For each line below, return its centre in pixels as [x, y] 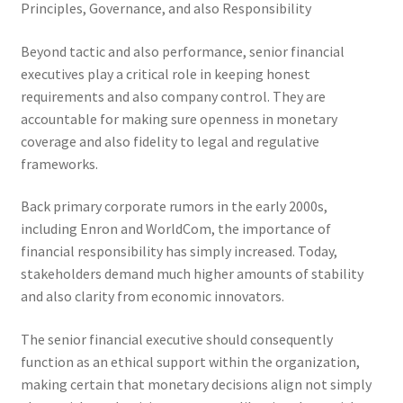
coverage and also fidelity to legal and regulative [170, 141]
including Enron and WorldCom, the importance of [175, 229]
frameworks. [59, 163]
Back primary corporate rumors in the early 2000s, [174, 206]
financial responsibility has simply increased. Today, [179, 251]
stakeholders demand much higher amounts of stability [192, 274]
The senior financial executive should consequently [176, 339]
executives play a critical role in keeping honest [165, 73]
